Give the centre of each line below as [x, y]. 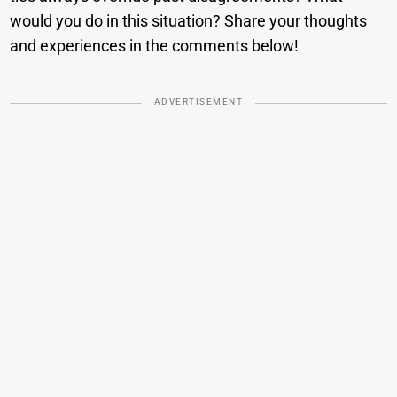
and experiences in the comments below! [155, 46]
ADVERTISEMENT [198, 102]
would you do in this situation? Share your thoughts [189, 21]
